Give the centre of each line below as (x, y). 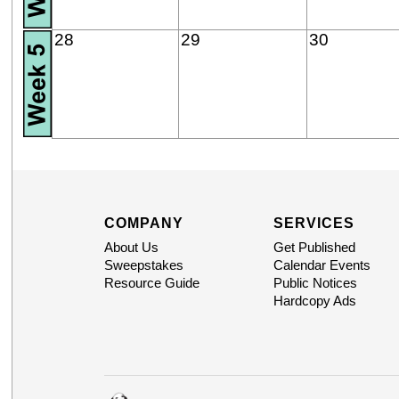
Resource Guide (151, 283)
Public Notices (315, 283)
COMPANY (143, 224)
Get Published (314, 248)
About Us (131, 248)
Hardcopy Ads (314, 301)
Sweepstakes (143, 265)
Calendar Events (322, 265)
